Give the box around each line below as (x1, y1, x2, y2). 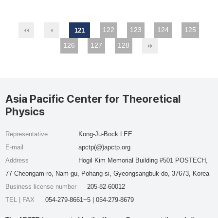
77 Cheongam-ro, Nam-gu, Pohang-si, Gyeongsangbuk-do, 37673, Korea (5, 170, 210, 177)
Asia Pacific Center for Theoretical (5, 92, 181, 105)
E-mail (5, 144, 24, 151)
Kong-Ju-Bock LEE (78, 130, 132, 138)
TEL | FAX (5, 196, 37, 203)
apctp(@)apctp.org (78, 144, 130, 151)
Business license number (5, 183, 79, 190)
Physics (5, 105, 45, 118)
